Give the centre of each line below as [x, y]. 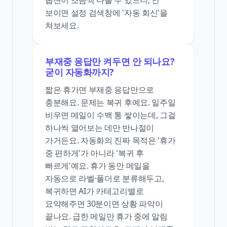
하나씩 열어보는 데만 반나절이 [100, 127]
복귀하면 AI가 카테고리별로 [94, 191]
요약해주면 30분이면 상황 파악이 [104, 203]
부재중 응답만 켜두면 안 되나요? [110, 61]
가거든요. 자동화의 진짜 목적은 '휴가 [110, 140]
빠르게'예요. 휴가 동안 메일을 [98, 165]
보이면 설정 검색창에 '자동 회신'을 [106, 12]
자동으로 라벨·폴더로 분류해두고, [105, 178]
